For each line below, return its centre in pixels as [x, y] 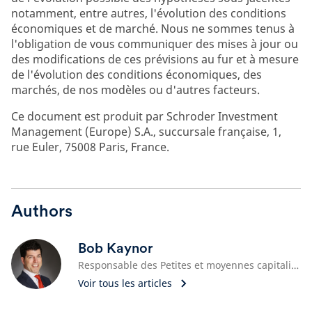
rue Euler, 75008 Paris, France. [90, 147]
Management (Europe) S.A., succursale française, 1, [146, 132]
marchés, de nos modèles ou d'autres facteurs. [135, 90]
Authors [42, 211]
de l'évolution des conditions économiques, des [136, 75]
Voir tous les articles [125, 283]
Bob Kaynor [116, 248]
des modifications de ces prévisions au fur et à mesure [155, 59]
